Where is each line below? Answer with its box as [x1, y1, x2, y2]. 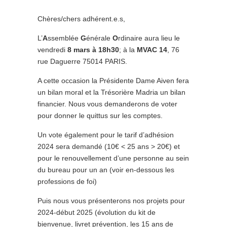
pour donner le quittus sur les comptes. [37, 111, 163, 120]
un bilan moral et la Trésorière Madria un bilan [37, 88, 185, 96]
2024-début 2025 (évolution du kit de [37, 208, 156, 216]
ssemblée [48, 34, 81, 42]
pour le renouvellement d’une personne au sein [37, 154, 189, 162]
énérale [86, 34, 112, 42]
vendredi [37, 46, 67, 54]
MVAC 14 [137, 46, 167, 54]
